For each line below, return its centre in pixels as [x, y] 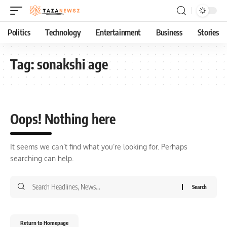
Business [169, 32]
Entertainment [119, 32]
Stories [208, 32]
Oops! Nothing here [63, 119]
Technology [63, 32]
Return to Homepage [44, 223]
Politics [19, 32]
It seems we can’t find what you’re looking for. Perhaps [99, 147]
